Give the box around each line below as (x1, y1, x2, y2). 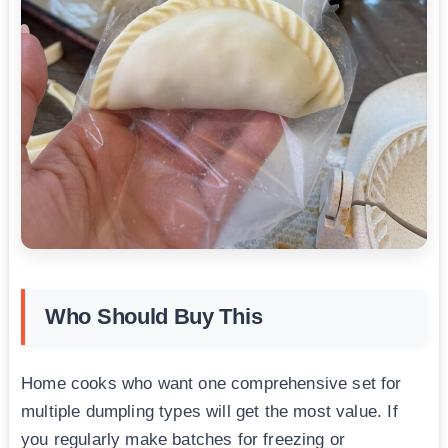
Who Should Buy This (45, 303, 263, 329)
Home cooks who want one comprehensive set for (21, 373, 402, 393)
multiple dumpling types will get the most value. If (21, 401, 398, 421)
